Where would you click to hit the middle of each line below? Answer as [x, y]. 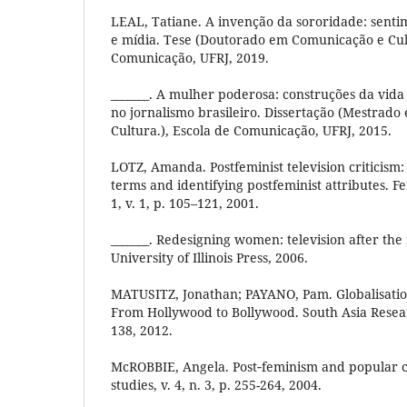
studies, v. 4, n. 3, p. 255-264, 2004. [216, 385]
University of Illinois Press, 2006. [209, 258]
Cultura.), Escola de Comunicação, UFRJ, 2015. [251, 131]
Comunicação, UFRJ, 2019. [190, 58]
